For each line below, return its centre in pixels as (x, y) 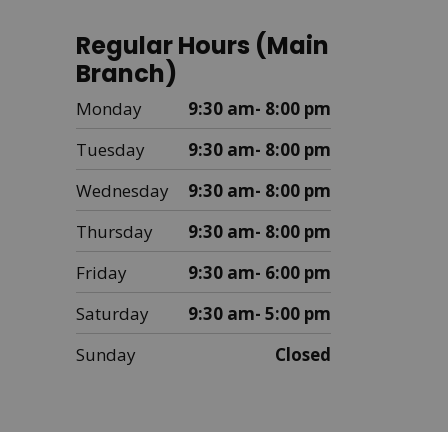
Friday (101, 272)
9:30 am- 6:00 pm (259, 272)
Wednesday (122, 190)
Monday (109, 108)
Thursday (114, 231)
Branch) (126, 73)
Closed (303, 354)
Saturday (112, 313)
